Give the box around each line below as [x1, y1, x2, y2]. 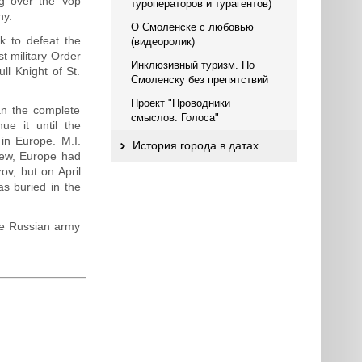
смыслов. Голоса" [130, 112, 219, 124]
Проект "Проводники [130, 97, 230, 109]
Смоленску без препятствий [130, 74, 268, 86]
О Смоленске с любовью [130, 21, 254, 33]
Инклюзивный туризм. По [130, 59, 255, 71]
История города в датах [132, 139, 259, 152]
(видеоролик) [130, 36, 195, 48]
